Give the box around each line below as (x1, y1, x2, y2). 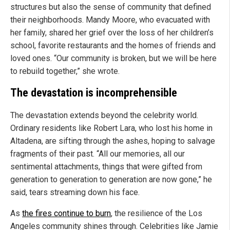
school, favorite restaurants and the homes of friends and (10, 41, 216, 51)
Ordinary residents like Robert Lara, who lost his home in (10, 123, 213, 133)
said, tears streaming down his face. (10, 187, 140, 197)
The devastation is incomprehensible (10, 86, 177, 100)
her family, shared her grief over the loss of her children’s (10, 28, 214, 38)
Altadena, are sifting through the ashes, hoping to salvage (10, 136, 215, 146)
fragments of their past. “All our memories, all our (10, 148, 185, 159)
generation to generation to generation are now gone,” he (10, 174, 212, 184)
